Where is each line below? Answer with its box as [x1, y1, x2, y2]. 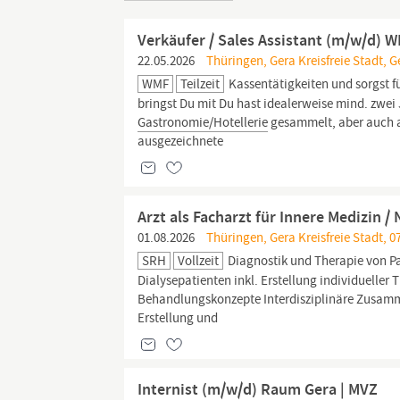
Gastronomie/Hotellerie [137, 113, 269, 131]
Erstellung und [137, 309, 219, 327]
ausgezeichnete [137, 132, 224, 150]
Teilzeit [180, 75, 221, 93]
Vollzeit [178, 252, 220, 270]
